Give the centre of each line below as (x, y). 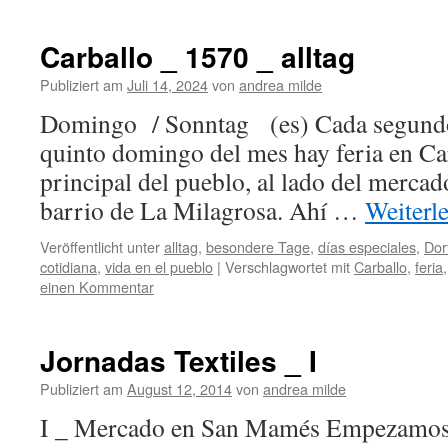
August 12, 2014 (179, 388)
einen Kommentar (97, 286)
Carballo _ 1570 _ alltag (197, 56)
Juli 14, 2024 (167, 84)
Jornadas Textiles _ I (178, 360)
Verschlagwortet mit (287, 266)
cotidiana (68, 266)
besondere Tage (258, 246)
